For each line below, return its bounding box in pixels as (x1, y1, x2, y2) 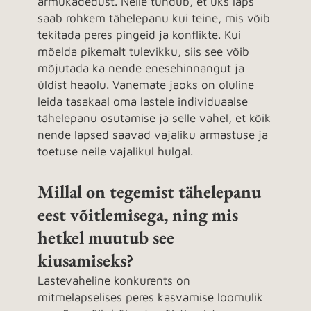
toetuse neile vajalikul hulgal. (37, 144, 193, 159)
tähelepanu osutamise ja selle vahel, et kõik (37, 111, 271, 126)
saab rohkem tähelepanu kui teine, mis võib (37, 11, 270, 26)
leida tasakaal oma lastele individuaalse (37, 94, 248, 109)
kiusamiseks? (37, 248, 133, 272)
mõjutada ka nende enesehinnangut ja (37, 61, 244, 76)
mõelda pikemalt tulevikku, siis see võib (37, 44, 249, 59)
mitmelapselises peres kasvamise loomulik (37, 289, 263, 304)
